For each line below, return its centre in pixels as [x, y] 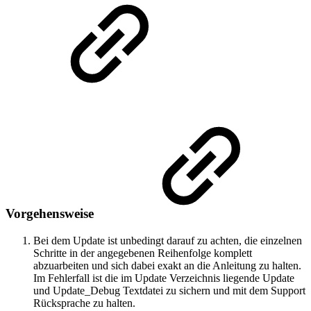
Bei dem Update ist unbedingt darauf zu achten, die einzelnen [168, 241]
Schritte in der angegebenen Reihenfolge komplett [143, 253]
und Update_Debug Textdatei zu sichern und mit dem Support [169, 291]
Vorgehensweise [51, 214]
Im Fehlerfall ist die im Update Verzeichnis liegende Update [164, 278]
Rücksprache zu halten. [84, 303]
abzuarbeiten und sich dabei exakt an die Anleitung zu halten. [167, 266]
